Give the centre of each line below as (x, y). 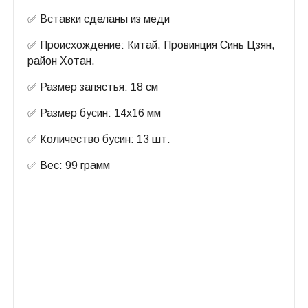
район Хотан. (61, 61)
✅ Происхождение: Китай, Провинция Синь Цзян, (151, 45)
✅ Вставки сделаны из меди (99, 19)
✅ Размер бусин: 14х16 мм (94, 113)
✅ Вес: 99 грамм (69, 165)
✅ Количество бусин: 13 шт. (99, 139)
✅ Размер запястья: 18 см (93, 87)
